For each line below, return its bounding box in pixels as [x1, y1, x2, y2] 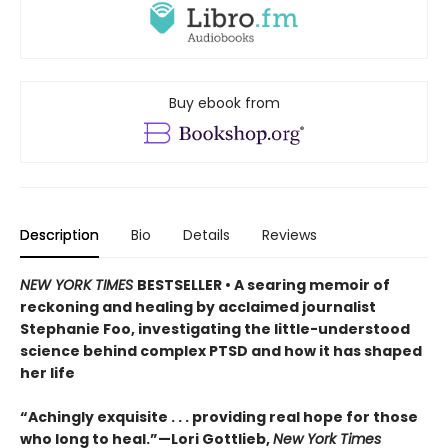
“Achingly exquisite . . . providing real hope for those [20, 407, 418, 428]
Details [183, 225, 230, 246]
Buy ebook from [168, 92, 280, 113]
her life [20, 363, 75, 384]
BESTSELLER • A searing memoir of [137, 275, 390, 296]
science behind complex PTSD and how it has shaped [20, 341, 422, 362]
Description [20, 225, 99, 246]
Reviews [262, 225, 317, 246]
